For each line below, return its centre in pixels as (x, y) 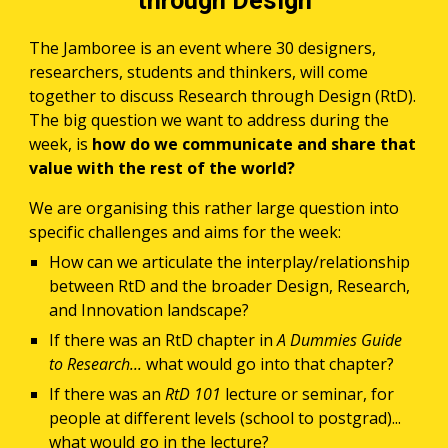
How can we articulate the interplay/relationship (230, 262)
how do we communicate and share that (254, 144)
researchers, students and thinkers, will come (199, 72)
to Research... (98, 364)
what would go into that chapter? (272, 364)
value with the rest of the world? (164, 168)
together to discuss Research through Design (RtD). (223, 96)
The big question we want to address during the (209, 120)
